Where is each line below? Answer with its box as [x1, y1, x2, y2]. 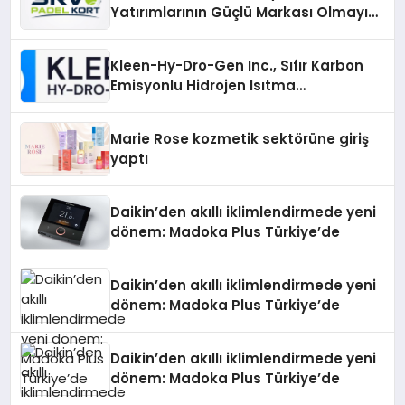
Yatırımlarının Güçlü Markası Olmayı [110, 3, 369, 22]
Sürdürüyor [110, 23, 191, 42]
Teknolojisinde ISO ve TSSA [110, 96, 305, 115]
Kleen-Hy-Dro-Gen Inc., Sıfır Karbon [110, 56, 364, 75]
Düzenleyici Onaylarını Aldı [110, 116, 301, 135]
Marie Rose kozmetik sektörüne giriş [110, 129, 370, 148]
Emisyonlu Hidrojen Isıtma [110, 76, 297, 95]
